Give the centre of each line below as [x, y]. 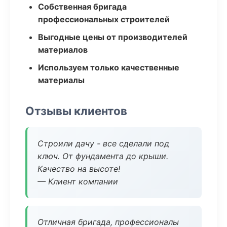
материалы [61, 80]
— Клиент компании [78, 181]
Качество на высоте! [79, 169]
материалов [63, 50]
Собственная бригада [82, 7]
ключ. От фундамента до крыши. [103, 156]
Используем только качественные [109, 67]
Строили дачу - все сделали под [103, 143]
